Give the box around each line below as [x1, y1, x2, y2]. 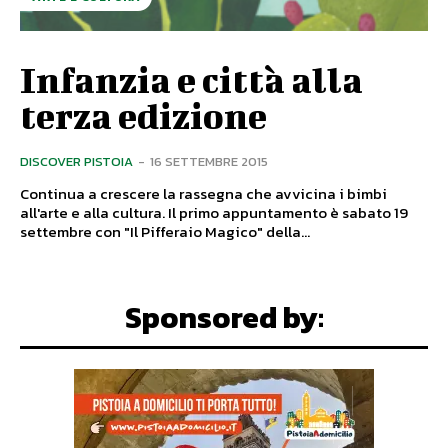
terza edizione [20, 93, 267, 136]
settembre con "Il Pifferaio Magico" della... [20, 219, 310, 243]
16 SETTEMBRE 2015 [150, 151, 268, 171]
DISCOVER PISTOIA [20, 151, 133, 171]
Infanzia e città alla [20, 57, 363, 100]
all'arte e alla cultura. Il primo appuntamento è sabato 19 [20, 200, 168, 224]
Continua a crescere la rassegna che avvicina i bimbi [20, 181, 387, 205]
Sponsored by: [124, 294, 324, 340]
